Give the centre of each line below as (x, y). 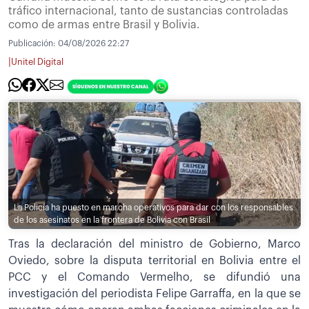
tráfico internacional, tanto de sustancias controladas (148, 11)
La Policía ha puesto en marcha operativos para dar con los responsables (153, 208)
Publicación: (33, 43)
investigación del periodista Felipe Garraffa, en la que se (154, 294)
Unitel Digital (37, 62)
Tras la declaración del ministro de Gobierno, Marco (154, 245)
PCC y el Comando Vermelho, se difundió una (154, 278)
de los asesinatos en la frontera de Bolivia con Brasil (112, 220)
